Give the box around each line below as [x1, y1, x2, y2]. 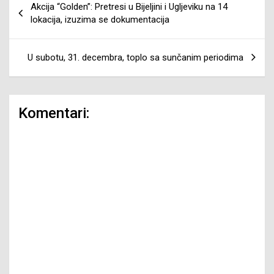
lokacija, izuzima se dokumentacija [31, 13, 169, 25]
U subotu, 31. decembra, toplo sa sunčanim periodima [28, 51, 243, 63]
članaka [9, 7, 62, 26]
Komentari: [18, 104, 89, 122]
